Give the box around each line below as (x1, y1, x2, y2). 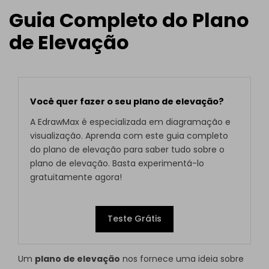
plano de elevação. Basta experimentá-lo (30, 157, 205, 170)
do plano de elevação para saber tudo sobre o (30, 144, 225, 156)
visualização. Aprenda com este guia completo (30, 130, 229, 142)
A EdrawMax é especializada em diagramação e (30, 116, 231, 128)
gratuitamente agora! (30, 171, 122, 184)
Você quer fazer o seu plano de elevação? (30, 95, 225, 107)
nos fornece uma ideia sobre (120, 253, 244, 265)
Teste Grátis (107, 213, 162, 225)
